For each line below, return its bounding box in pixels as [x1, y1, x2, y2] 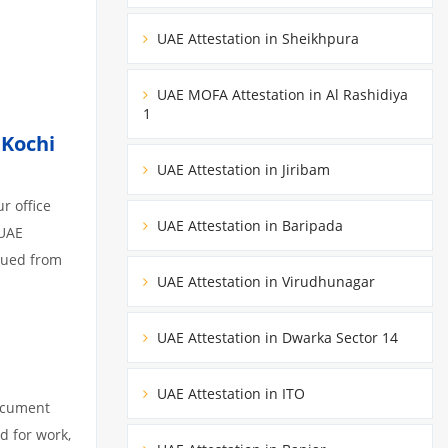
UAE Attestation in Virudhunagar [153, 271, 375, 291]
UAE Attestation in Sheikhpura [153, 28, 359, 48]
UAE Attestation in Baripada [153, 215, 343, 235]
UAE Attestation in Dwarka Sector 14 [153, 327, 398, 347]
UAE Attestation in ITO [153, 383, 305, 403]
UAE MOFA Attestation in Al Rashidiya [153, 84, 408, 104]
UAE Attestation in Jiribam [153, 159, 330, 179]
